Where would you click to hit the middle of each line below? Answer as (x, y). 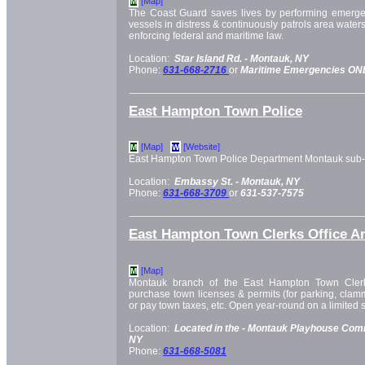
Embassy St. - (208, 182)
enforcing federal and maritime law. (206, 35)
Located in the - (211, 328)
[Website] (202, 147)
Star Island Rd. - (212, 58)
